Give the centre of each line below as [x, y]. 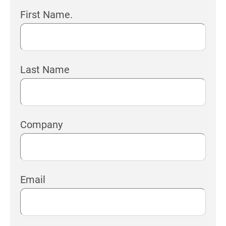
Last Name [45, 69]
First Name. [46, 14]
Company [41, 124]
